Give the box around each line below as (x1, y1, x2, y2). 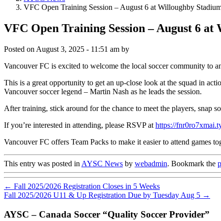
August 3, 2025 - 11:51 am (36, 44, 119, 53)
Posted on (4, 44, 36, 53)
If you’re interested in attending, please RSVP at (4, 120, 155, 129)
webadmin (135, 159, 167, 168)
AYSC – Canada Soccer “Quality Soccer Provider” (4, 209, 210, 220)
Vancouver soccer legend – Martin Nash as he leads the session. (4, 87, 202, 96)
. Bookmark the (167, 159, 218, 168)
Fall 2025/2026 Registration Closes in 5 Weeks (14, 182, 160, 190)
